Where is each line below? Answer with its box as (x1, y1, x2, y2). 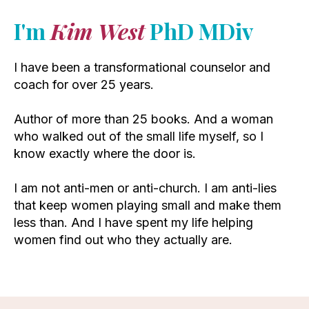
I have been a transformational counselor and (14, 59, 270, 74)
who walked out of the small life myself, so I (14, 128, 263, 143)
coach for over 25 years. (14, 77, 154, 92)
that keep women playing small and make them (14, 197, 281, 212)
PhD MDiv (145, 15, 253, 46)
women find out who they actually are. (14, 232, 232, 247)
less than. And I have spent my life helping (14, 215, 253, 230)
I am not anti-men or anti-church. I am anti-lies (14, 180, 277, 195)
